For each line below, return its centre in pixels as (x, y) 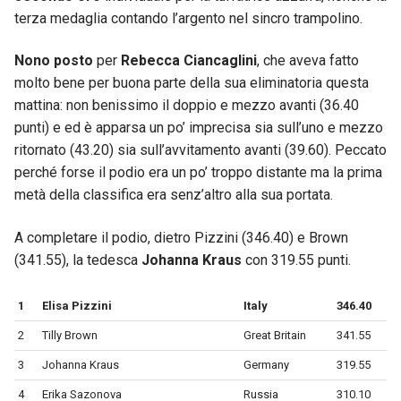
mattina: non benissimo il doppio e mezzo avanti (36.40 (187, 106)
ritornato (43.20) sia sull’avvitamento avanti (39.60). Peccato (200, 150)
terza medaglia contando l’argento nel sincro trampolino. (188, 18)
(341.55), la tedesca (78, 260)
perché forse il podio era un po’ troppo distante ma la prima (198, 173)
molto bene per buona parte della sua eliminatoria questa (192, 83)
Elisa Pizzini (77, 305)
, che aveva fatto (308, 61)
